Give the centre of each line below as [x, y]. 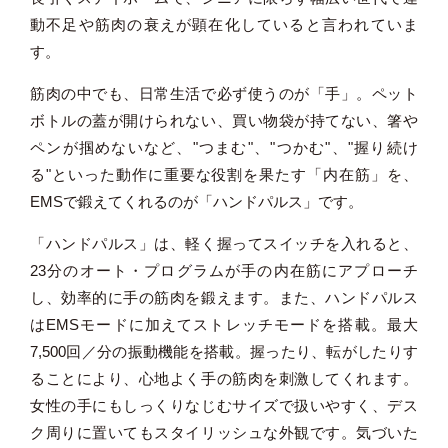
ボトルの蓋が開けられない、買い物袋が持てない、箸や [224, 121]
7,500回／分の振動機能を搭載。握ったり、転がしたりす [224, 352]
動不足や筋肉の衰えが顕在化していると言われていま [224, 25]
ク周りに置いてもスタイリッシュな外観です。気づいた [224, 433]
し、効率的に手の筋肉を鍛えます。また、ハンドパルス [224, 298]
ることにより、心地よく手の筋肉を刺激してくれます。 [224, 379]
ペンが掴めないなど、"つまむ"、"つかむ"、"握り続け [224, 148]
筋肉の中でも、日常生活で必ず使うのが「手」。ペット [224, 94]
